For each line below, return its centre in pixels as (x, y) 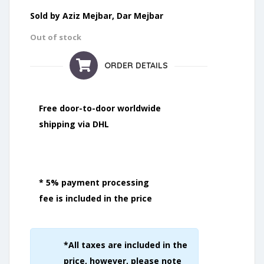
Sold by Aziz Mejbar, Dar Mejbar (97, 16)
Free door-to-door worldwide (100, 108)
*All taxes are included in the (126, 245)
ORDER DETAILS (136, 66)
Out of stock (56, 37)
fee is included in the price (95, 199)
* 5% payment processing (94, 183)
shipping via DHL (74, 124)
